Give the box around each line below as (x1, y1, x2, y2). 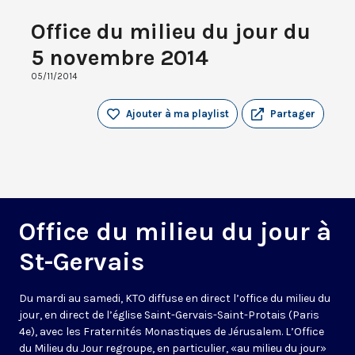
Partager (270, 108, 315, 120)
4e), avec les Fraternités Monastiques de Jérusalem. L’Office (19, 325, 324, 339)
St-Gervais (19, 247, 144, 277)
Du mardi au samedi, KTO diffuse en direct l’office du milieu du (19, 292, 330, 306)
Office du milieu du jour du (31, 18, 311, 45)
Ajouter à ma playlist (126, 108, 229, 120)
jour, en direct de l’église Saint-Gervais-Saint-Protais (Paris (19, 308, 319, 323)
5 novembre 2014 (31, 44, 208, 71)
